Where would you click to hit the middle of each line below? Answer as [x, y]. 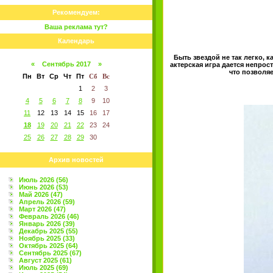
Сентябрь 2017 [66, 64]
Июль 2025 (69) [44, 268]
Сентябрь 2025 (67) [50, 253]
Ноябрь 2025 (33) [47, 238]
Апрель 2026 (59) [47, 202]
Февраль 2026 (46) [49, 216]
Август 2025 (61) [45, 260]
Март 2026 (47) [42, 209]
